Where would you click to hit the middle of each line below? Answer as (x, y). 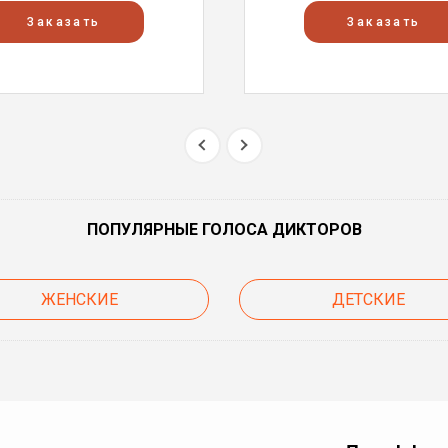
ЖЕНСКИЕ (79, 299)
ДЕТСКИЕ (369, 299)
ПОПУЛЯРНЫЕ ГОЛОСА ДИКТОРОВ (224, 229)
